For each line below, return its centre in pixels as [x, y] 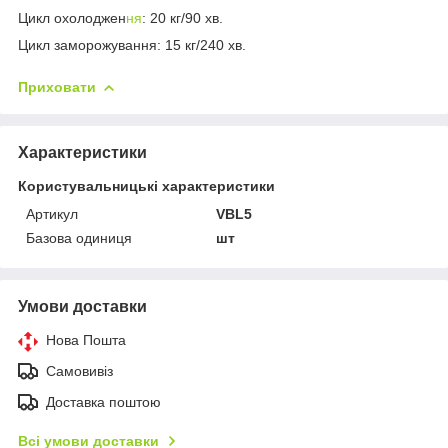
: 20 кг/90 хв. [182, 17]
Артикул [52, 213]
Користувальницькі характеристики [146, 185]
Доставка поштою [103, 401]
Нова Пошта [86, 339]
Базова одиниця [79, 237]
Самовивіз [79, 370]
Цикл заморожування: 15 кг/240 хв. [132, 44]
